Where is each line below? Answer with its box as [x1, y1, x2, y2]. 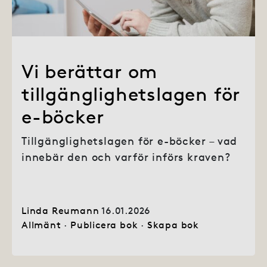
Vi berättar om [21, 60, 158, 83]
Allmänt [21, 219, 61, 231]
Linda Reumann [21, 204, 100, 217]
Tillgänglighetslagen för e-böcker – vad [21, 134, 238, 148]
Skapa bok [147, 219, 200, 231]
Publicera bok [70, 219, 138, 231]
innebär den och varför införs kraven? [21, 150, 231, 164]
